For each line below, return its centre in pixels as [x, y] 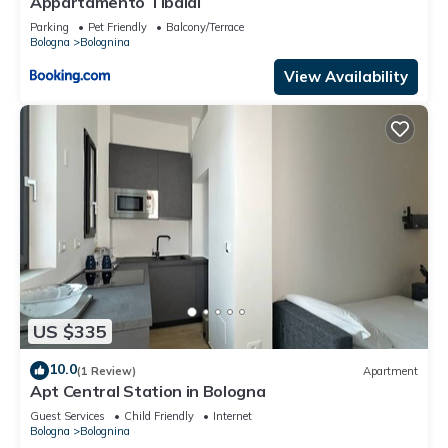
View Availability [346, 76]
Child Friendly [159, 416]
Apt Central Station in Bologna [148, 391]
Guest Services [67, 416]
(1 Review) [106, 370]
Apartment [390, 370]
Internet [232, 416]
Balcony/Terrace [205, 26]
